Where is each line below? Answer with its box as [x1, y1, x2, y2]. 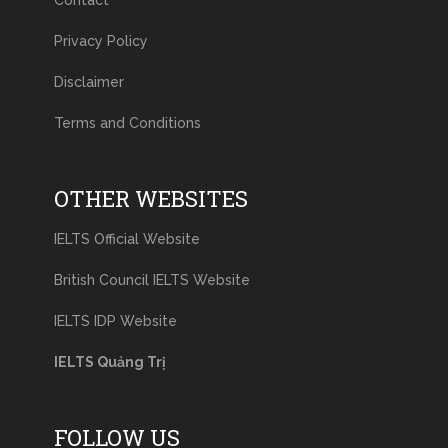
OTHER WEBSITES [53, 184, 248, 214]
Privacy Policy [53, 33, 148, 50]
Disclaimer [53, 74, 124, 91]
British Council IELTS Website [53, 272, 250, 289]
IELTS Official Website [53, 231, 200, 248]
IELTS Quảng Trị [53, 354, 166, 371]
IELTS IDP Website [53, 313, 177, 330]
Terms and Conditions [53, 115, 201, 132]
